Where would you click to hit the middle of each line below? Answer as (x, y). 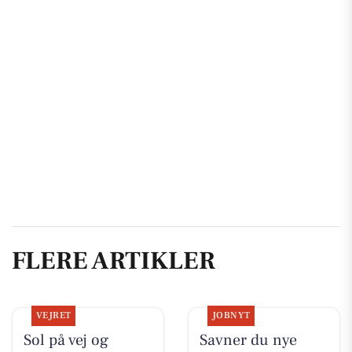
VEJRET (53, 316)
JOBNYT (231, 316)
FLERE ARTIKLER (114, 260)
